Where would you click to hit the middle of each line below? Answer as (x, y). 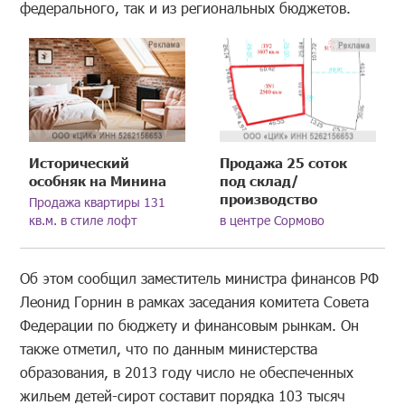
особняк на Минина (98, 180)
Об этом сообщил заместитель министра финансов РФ (200, 278)
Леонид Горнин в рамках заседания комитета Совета (195, 301)
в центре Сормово (273, 220)
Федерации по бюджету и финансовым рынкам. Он (190, 325)
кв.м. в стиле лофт (84, 220)
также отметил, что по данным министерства (169, 348)
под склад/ (260, 180)
